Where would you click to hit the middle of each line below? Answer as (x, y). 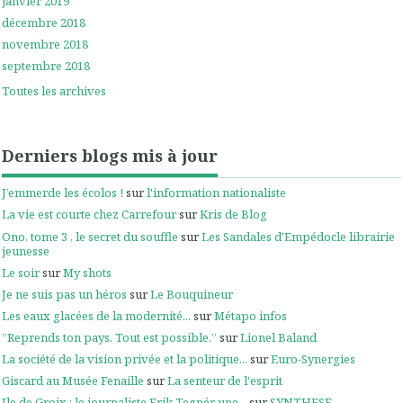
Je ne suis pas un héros (64, 294)
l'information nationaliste (216, 193)
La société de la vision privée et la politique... (125, 359)
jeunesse (26, 251)
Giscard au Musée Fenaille (73, 381)
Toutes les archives (54, 91)
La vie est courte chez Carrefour (89, 215)
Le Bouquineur (192, 294)
